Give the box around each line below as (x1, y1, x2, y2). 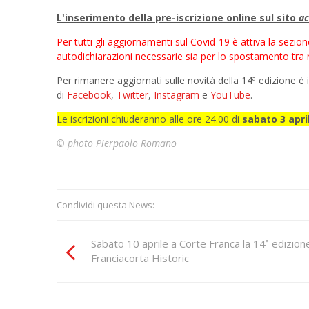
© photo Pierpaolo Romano (57, 136, 177, 150)
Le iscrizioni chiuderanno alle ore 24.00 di (57, 112, 242, 126)
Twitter (117, 88, 148, 101)
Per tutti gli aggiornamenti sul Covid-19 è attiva (57, 34, 268, 48)
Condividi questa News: (57, 198, 154, 211)
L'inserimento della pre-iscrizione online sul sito (57, 10, 299, 24)
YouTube (210, 88, 250, 101)
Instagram (154, 88, 199, 101)
